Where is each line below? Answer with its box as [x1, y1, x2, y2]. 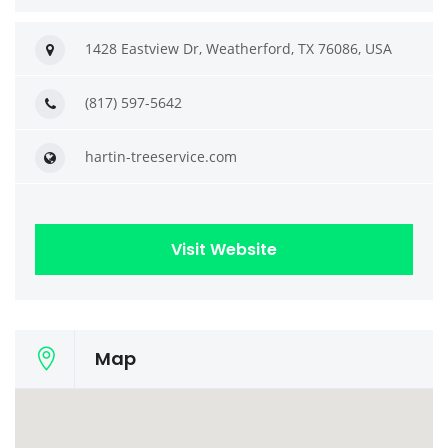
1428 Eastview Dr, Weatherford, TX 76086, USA [85, 39, 392, 58]
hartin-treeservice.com [85, 147, 237, 166]
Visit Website [171, 238, 277, 261]
